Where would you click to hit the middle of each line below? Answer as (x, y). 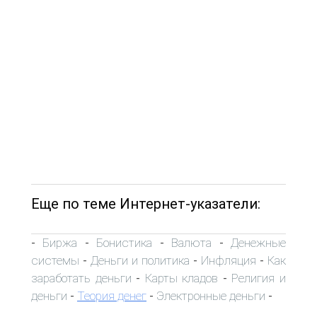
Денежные (259, 242)
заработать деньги (81, 278)
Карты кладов (181, 278)
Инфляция (229, 260)
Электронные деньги (211, 295)
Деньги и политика (140, 260)
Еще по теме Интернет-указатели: (146, 203)
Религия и (259, 278)
